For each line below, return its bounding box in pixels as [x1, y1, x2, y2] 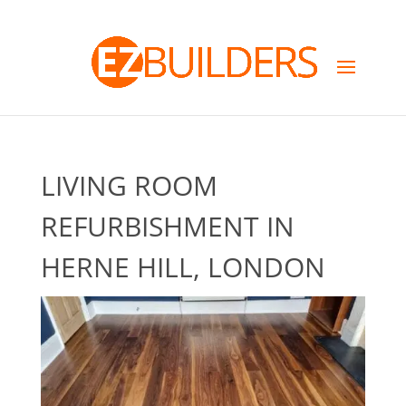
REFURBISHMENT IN [40, 208, 295, 245]
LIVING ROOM [40, 167, 217, 204]
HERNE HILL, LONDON [40, 248, 325, 285]
